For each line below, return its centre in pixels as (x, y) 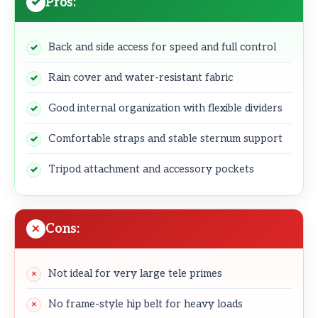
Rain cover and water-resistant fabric (141, 77)
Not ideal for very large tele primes (135, 273)
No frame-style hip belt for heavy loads (146, 303)
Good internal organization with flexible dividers (165, 108)
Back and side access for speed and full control (162, 46)
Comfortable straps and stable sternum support (165, 138)
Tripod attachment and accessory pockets (151, 169)
